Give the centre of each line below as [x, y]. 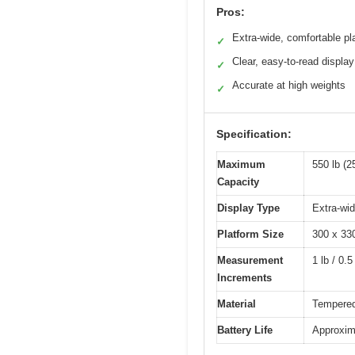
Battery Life [245, 330]
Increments [244, 277]
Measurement [250, 260]
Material [237, 303]
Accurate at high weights [289, 85]
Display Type [248, 208]
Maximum [241, 164]
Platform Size [250, 234]
